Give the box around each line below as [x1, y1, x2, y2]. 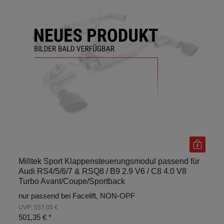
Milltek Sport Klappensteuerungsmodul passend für [18, 156, 199, 165]
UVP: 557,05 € [18, 203, 58, 211]
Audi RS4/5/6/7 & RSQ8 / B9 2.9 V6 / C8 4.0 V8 [18, 166, 186, 175]
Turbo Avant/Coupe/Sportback [18, 176, 125, 185]
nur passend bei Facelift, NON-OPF [18, 191, 135, 200]
